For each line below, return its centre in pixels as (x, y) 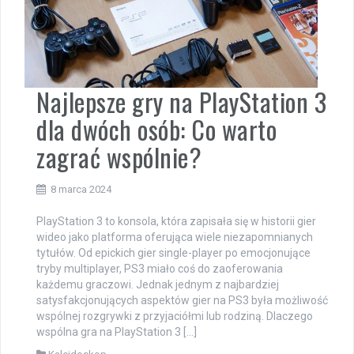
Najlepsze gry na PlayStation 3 (181, 102)
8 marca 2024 (81, 190)
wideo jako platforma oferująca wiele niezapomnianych (175, 237)
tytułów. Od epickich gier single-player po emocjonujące (173, 253)
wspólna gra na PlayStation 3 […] (117, 332)
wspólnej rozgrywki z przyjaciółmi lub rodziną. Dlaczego (175, 316)
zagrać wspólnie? (119, 157)
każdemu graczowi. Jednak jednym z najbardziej (158, 285)
